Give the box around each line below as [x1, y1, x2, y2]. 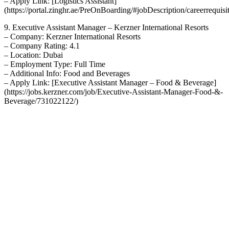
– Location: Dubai [4, 50, 63, 59]
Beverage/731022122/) [4, 96, 78, 105]
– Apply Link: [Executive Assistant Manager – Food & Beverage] [4, 78, 216, 87]
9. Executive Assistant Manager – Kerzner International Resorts [4, 22, 209, 32]
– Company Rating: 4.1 [4, 41, 80, 50]
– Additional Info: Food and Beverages [4, 68, 130, 78]
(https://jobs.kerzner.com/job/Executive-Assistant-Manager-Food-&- [4, 87, 223, 96]
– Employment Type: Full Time [4, 59, 105, 68]
